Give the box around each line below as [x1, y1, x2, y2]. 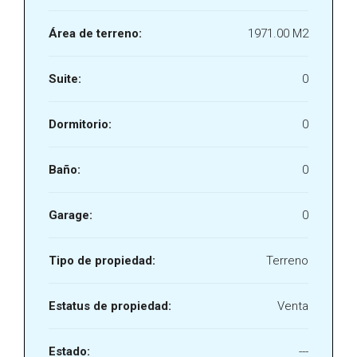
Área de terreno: [49, 26, 142, 41]
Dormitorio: [49, 117, 112, 131]
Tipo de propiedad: [49, 253, 155, 268]
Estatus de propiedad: [49, 299, 171, 313]
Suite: [49, 72, 81, 86]
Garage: [49, 208, 92, 222]
